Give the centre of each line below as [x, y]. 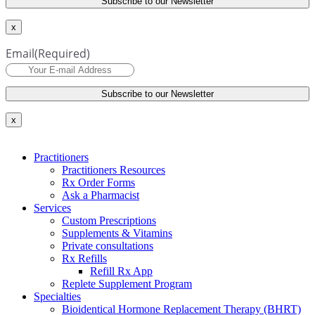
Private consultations [108, 245]
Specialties [57, 296]
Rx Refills [84, 258]
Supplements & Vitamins [117, 233]
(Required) [62, 54]
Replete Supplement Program [127, 283]
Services [52, 207]
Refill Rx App [121, 271]
